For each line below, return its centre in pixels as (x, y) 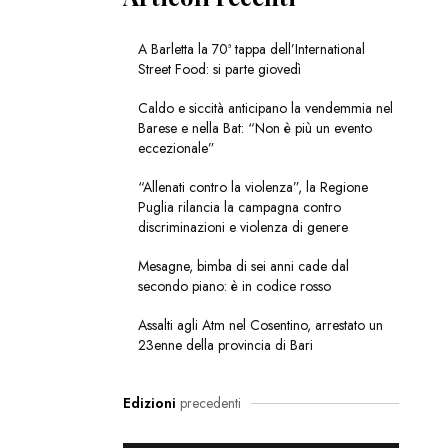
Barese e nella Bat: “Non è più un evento (254, 128)
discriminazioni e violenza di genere (242, 227)
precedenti (208, 403)
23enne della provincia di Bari (225, 345)
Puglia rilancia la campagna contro (239, 207)
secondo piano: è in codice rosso (234, 286)
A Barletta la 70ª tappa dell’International (251, 49)
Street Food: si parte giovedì (219, 69)
